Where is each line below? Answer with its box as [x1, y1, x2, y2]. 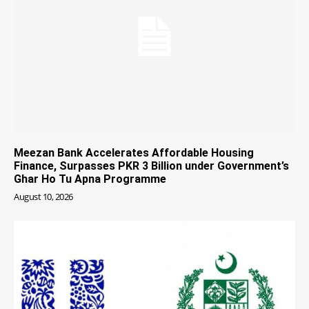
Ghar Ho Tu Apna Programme [14, 172, 166, 186]
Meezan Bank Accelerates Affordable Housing [14, 146, 254, 159]
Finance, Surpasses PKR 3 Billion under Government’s [14, 159, 289, 172]
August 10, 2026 [14, 190, 73, 203]
